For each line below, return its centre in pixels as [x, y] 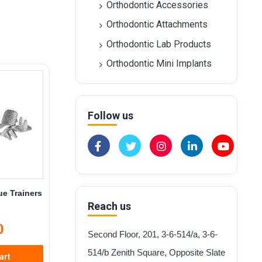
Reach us [109, 206]
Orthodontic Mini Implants [159, 63]
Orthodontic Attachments [157, 24]
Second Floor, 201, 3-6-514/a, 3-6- [152, 234]
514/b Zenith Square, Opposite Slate [156, 252]
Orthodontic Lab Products [158, 44]
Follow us [110, 116]
